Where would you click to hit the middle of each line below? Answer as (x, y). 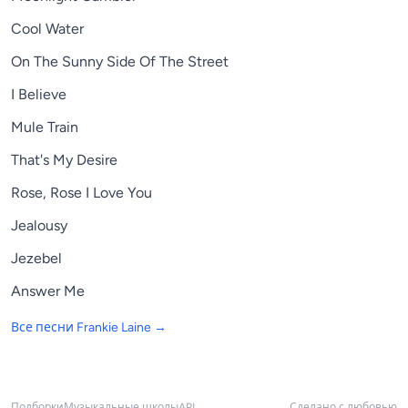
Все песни (44, 328)
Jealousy (39, 226)
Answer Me (48, 291)
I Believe (39, 95)
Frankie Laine (114, 328)
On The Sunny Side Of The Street (120, 62)
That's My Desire (64, 160)
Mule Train (45, 127)
